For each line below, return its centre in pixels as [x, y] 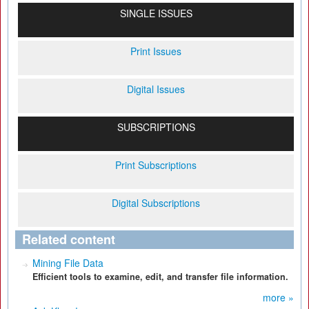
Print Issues [156, 51]
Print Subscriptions [156, 165]
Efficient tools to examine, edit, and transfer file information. [160, 277]
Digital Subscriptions [156, 203]
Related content [69, 239]
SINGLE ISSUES [156, 13]
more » [278, 297]
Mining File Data [68, 263]
